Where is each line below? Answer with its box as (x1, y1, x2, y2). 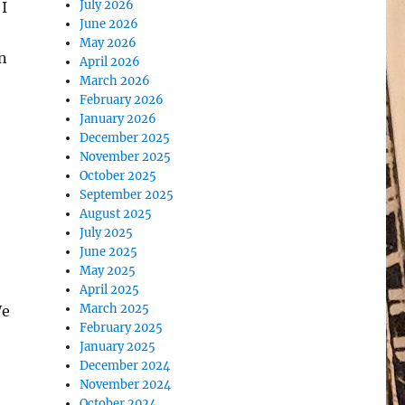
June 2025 (80, 244, 138, 259)
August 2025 (80, 206, 153, 221)
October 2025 (80, 168, 157, 184)
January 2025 (80, 339, 156, 354)
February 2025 (80, 320, 164, 335)
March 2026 (80, 73, 151, 89)
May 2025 (80, 263, 137, 278)
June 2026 (80, 16, 139, 32)
